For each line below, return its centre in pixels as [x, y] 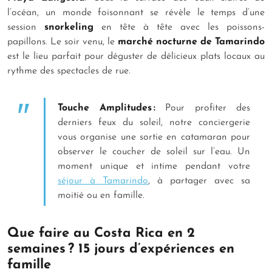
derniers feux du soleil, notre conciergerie [154, 122]
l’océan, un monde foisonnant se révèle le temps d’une [136, 12]
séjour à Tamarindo [103, 181]
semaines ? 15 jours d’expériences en [121, 249]
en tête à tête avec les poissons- [179, 27]
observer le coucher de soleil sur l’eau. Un [154, 151]
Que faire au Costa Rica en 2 [101, 233]
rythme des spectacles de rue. [69, 71]
